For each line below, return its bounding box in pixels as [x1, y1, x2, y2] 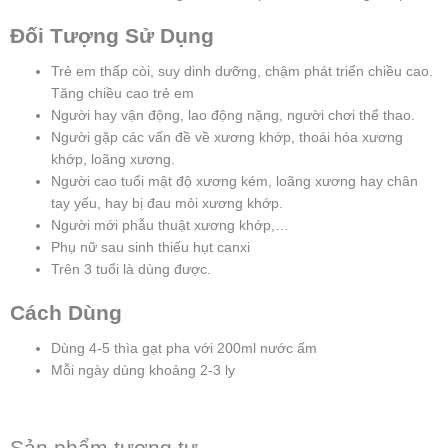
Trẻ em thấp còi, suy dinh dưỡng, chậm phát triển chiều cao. [51, 64, 434, 80]
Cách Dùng [10, 300, 122, 324]
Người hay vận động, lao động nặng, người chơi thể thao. [51, 108, 416, 124]
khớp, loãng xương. [51, 152, 176, 168]
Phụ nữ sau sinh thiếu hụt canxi [51, 240, 251, 256]
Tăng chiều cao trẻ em [51, 86, 195, 102]
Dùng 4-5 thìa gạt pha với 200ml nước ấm [51, 341, 318, 357]
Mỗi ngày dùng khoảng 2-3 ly [51, 363, 236, 379]
